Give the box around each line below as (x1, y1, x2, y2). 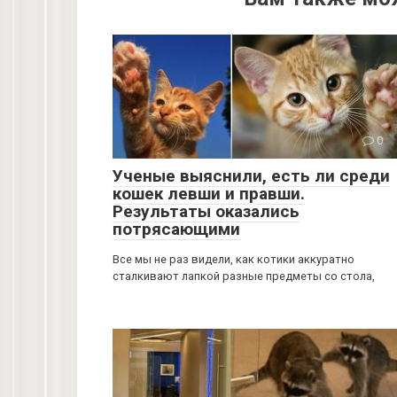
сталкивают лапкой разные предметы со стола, (113, 269, 375, 284)
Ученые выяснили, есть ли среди (113, 166, 390, 187)
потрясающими (113, 219, 240, 240)
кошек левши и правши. (113, 183, 305, 205)
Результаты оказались (113, 201, 300, 222)
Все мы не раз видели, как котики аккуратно (113, 253, 354, 267)
